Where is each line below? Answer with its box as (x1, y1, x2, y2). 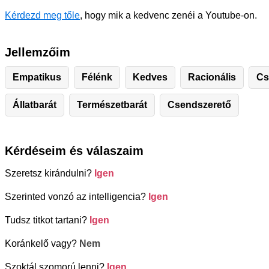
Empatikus (13, 71, 61, 82)
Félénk (82, 71, 112, 82)
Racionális (188, 71, 236, 82)
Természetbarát (77, 99, 147, 110)
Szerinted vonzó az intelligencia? (5, 191, 148, 202)
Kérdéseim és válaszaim (5, 144, 144, 157)
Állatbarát (13, 99, 56, 110)
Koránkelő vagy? (5, 238, 79, 249)
